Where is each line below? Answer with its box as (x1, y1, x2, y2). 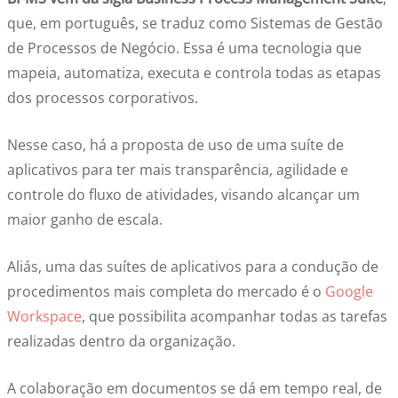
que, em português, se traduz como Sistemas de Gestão (7, 13, 383, 33)
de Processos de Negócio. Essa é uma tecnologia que (7, 38, 362, 58)
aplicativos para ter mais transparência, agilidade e (7, 160, 348, 179)
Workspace (7, 306, 82, 326)
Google (325, 282, 373, 301)
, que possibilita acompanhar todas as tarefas (82, 306, 387, 326)
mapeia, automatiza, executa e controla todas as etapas (7, 63, 381, 83)
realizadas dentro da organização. (7, 331, 235, 351)
